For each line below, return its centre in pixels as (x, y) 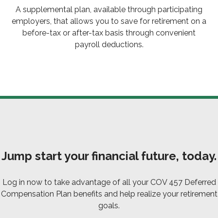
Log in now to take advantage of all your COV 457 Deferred (109, 182)
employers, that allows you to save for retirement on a (109, 21)
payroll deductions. (109, 45)
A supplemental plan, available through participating (109, 10)
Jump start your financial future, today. (109, 156)
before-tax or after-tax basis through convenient (109, 33)
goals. (109, 206)
